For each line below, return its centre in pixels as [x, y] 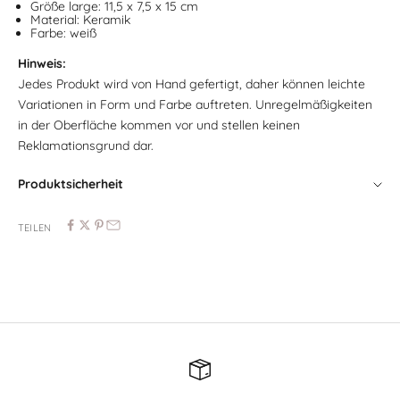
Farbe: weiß [63, 33]
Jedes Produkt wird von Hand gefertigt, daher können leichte [192, 84]
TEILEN [35, 227]
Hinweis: [42, 64]
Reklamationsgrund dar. [87, 146]
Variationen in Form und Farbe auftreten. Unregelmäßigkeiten [195, 105]
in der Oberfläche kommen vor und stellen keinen [159, 125]
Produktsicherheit [71, 184]
